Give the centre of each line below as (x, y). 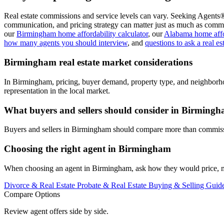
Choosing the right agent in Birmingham (87, 149)
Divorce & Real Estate (40, 185)
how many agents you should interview (66, 43)
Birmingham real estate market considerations (98, 62)
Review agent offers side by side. (56, 211)
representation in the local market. (57, 90)
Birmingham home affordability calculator (82, 34)
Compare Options (32, 194)
